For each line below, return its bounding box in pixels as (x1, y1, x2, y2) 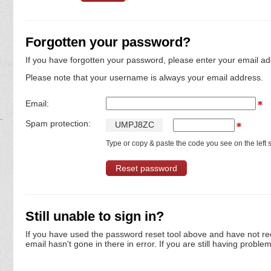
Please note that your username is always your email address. (25, 73, 263, 83)
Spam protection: (25, 119, 91, 129)
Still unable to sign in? (25, 209, 164, 224)
